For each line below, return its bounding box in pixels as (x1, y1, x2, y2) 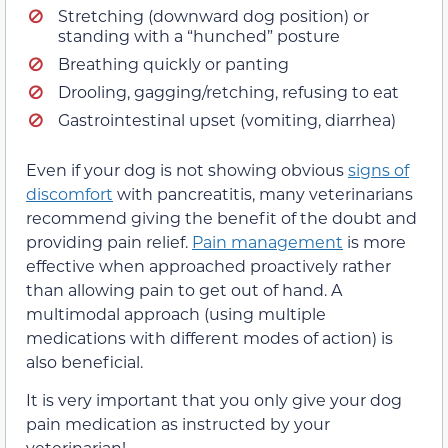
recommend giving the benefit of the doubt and (26, 207, 417, 229)
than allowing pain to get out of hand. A (26, 279, 342, 301)
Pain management (192, 231, 343, 253)
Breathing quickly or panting (58, 53, 289, 75)
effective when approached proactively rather (26, 255, 391, 277)
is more (343, 231, 406, 253)
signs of (348, 159, 409, 181)
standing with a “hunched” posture (58, 25, 340, 47)
